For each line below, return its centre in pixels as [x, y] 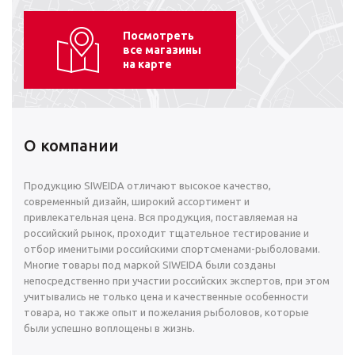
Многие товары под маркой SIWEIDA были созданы [150, 265]
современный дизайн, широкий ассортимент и [137, 202]
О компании [71, 146]
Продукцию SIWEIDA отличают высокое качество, [147, 186]
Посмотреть [158, 36]
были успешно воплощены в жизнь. [109, 328]
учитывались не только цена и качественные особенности [166, 297]
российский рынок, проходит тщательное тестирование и [166, 233]
